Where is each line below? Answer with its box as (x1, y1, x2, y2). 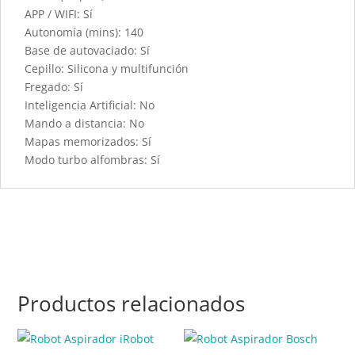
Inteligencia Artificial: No (25, 97, 155, 113)
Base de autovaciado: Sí (25, 42, 150, 58)
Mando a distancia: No (25, 115, 144, 131)
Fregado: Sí (25, 78, 83, 94)
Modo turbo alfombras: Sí (25, 151, 160, 167)
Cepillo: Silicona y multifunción (25, 60, 189, 76)
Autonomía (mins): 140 (25, 24, 143, 40)
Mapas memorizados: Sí (25, 133, 151, 149)
